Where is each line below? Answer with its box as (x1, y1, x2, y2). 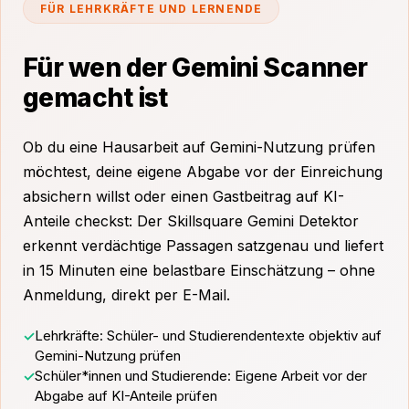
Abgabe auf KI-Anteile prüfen (35, 387, 217, 404)
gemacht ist (23, 82, 168, 113)
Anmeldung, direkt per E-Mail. (23, 286, 230, 304)
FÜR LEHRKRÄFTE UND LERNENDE (40, 2, 263, 16)
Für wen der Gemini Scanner (23, 52, 368, 83)
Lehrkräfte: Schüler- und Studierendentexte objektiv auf (35, 327, 382, 344)
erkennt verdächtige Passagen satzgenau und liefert (23, 236, 383, 255)
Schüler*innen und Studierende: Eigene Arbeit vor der (35, 367, 367, 384)
